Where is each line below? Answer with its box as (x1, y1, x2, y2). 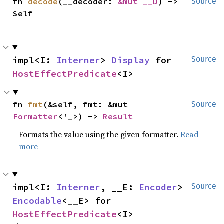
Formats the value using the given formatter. (19, 128, 181, 140)
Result (103, 111, 133, 121)
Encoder (139, 181, 177, 193)
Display (111, 54, 150, 66)
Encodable (12, 194, 62, 206)
